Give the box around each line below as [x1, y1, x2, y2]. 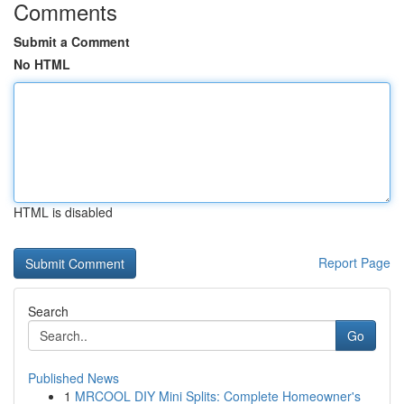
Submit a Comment [14, 32, 130, 50]
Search [28, 302, 69, 320]
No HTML [14, 55, 70, 73]
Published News [28, 369, 119, 387]
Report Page [318, 253, 390, 271]
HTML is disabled [14, 203, 113, 221]
